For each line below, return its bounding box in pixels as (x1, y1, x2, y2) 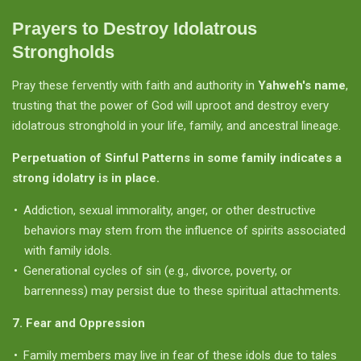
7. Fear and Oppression (12, 315, 145, 330)
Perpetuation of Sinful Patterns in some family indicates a (12, 150, 342, 165)
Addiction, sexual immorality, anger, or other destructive (23, 202, 316, 218)
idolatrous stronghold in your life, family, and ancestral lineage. (12, 118, 341, 133)
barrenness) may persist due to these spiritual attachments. (24, 283, 341, 298)
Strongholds (12, 41, 114, 62)
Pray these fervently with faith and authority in (12, 77, 258, 93)
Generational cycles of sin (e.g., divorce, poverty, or (23, 263, 292, 278)
